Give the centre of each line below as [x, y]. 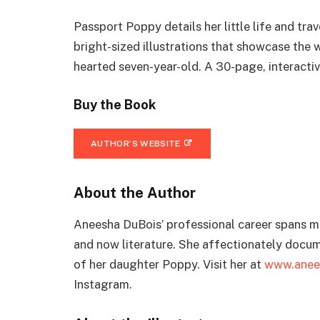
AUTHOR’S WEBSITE [136, 143]
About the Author [135, 192]
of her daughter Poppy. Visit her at [169, 264]
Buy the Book [115, 104]
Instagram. [103, 284]
